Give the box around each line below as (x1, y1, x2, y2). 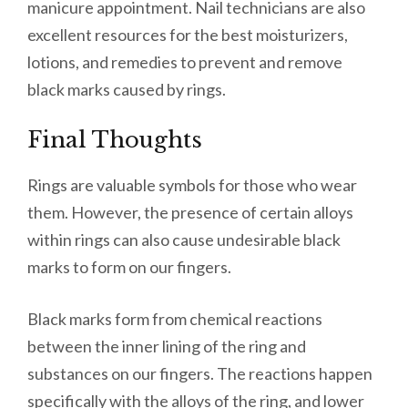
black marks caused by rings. (27, 79, 229, 100)
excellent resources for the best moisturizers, (27, 25, 348, 46)
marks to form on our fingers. (27, 257, 234, 278)
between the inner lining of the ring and (27, 336, 306, 357)
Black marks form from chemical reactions (27, 309, 322, 330)
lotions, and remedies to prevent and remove (27, 52, 342, 73)
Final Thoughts (27, 127, 202, 154)
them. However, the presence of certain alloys (27, 202, 353, 223)
